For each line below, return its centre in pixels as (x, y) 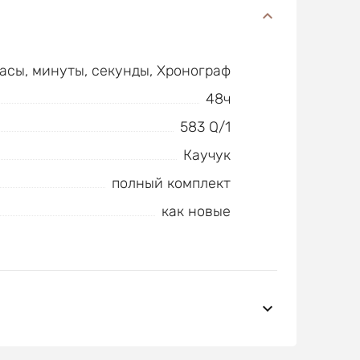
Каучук (207, 155)
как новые (196, 211)
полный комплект (171, 183)
